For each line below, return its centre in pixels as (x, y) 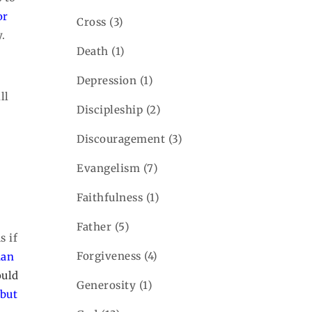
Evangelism (109, 168)
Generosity (107, 285)
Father (94, 226)
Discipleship (110, 109)
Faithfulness (110, 197)
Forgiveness (109, 256)
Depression (107, 80)
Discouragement (121, 139)
